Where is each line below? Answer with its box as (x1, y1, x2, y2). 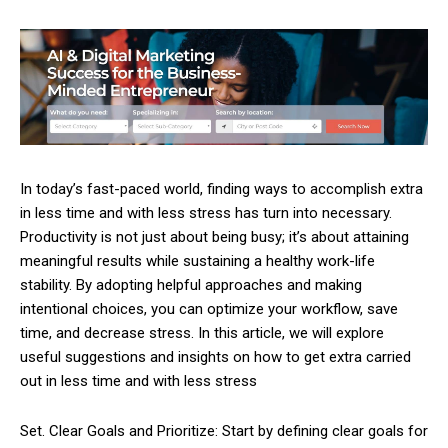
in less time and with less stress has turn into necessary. (20, 203, 392, 222)
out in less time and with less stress (20, 371, 257, 390)
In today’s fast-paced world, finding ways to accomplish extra (20, 179, 423, 198)
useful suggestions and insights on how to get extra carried (20, 347, 411, 366)
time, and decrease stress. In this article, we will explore (20, 323, 384, 342)
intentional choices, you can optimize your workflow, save (20, 299, 398, 318)
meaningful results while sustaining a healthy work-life (20, 251, 375, 270)
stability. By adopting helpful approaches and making (20, 275, 362, 294)
